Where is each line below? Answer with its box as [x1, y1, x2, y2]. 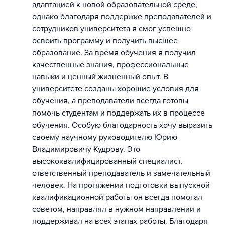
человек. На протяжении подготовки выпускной [32, 180, 210, 190]
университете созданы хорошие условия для [32, 84, 199, 94]
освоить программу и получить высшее [32, 36, 178, 46]
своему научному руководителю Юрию [32, 132, 177, 142]
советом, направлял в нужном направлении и [32, 204, 201, 214]
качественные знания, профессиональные [32, 60, 189, 70]
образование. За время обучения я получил [32, 48, 196, 58]
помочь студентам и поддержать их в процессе [32, 108, 205, 118]
